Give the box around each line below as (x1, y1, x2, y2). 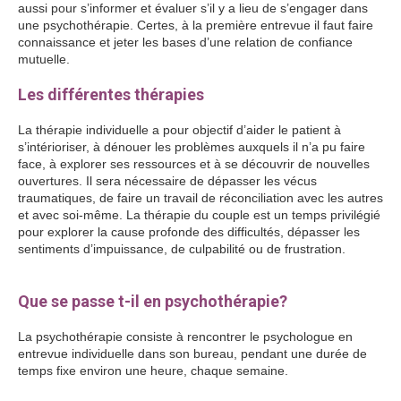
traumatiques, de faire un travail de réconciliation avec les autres (18, 191, 383, 205)
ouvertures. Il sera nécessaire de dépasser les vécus (18, 174, 317, 188)
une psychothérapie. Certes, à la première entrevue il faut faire (18, 18, 373, 32)
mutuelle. (18, 52, 73, 66)
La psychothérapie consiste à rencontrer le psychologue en (18, 329, 353, 344)
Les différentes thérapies (18, 85, 204, 104)
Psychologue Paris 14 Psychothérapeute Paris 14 (73, 52, 356, 66)
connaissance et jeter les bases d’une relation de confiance (18, 35, 353, 49)
